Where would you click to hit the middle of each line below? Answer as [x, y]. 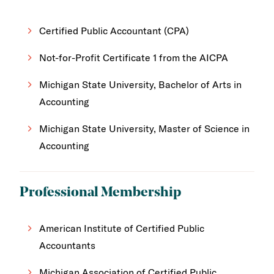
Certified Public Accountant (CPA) [114, 31]
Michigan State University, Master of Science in [144, 129]
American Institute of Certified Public [122, 228]
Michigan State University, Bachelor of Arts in [140, 85]
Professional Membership [100, 193]
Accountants [67, 245]
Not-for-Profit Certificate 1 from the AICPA [134, 58]
